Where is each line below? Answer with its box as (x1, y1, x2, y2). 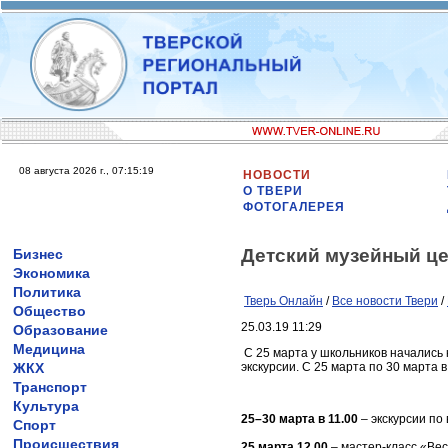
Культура (13, 398, 79, 414)
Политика (13, 284, 81, 300)
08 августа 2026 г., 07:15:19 (19, 165, 154, 176)
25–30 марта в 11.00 (241, 412, 358, 426)
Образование (13, 322, 108, 338)
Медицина (13, 341, 85, 357)
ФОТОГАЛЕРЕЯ (243, 200, 345, 214)
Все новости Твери (332, 294, 438, 308)
